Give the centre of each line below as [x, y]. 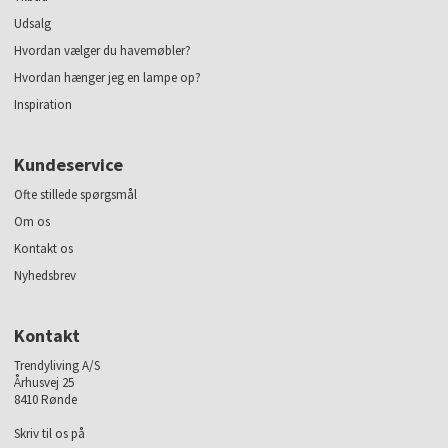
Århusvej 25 [44, 383]
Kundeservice [69, 165]
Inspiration [43, 105]
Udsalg [33, 24]
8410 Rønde [46, 400]
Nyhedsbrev [45, 276]
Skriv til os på [50, 434]
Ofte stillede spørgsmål [76, 195]
